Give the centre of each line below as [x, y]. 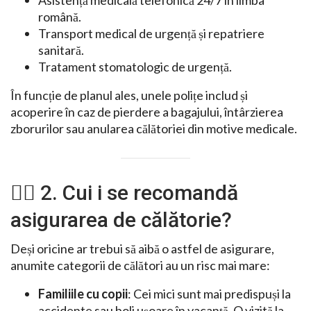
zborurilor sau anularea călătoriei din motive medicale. [154, 129]
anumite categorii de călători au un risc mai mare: [140, 266]
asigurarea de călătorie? [121, 220]
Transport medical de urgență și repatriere [151, 34]
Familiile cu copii [83, 294]
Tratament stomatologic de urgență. [135, 67]
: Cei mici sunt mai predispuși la [209, 294]
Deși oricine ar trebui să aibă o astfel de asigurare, [142, 249]
